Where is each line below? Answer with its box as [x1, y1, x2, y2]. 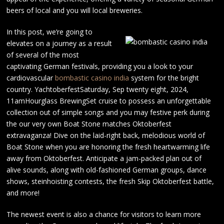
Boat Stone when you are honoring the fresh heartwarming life [6, 142, 210, 151]
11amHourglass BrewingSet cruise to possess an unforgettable [6, 96, 211, 105]
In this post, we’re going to [6, 27, 93, 36]
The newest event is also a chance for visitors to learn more [6, 209, 201, 219]
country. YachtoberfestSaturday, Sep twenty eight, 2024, [6, 84, 189, 94]
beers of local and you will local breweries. [6, 5, 143, 15]
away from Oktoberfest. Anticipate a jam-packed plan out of [6, 153, 202, 163]
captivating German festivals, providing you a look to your [6, 61, 193, 71]
